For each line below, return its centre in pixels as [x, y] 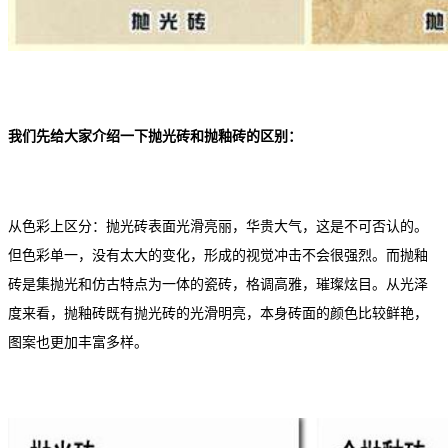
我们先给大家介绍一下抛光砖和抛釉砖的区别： [155, 136]
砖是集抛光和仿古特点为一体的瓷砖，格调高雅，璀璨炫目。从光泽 [218, 284]
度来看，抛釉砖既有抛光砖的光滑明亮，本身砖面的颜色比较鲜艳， [218, 313]
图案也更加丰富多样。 [78, 342]
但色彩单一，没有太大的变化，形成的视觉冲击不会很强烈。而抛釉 [218, 255]
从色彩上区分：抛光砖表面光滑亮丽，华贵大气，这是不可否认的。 [218, 226]
